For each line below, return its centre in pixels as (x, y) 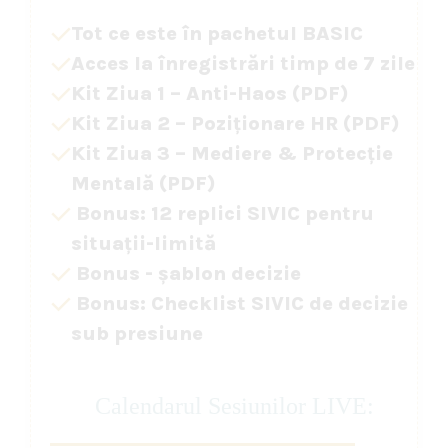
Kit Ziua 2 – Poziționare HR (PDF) (235, 124)
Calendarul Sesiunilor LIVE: (234, 406)
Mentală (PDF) (143, 184)
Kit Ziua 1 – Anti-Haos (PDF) (210, 94)
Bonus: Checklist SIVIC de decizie (239, 304)
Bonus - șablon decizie (186, 274)
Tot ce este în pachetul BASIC (217, 34)
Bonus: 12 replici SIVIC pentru (222, 214)
